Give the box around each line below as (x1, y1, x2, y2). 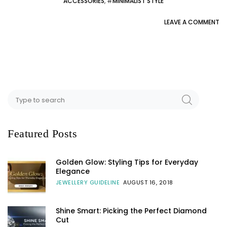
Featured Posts (8, 127, 77, 140)
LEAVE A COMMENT (164, 18, 219, 27)
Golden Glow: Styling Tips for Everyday (55, 157, 198, 167)
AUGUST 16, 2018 (123, 178, 173, 186)
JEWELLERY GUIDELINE (55, 178, 120, 186)
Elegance (55, 166, 90, 176)
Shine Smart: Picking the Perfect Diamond (55, 206, 207, 216)
